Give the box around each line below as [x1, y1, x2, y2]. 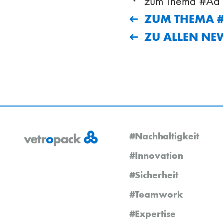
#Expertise [129, 207, 176, 220]
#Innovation [129, 149, 183, 161]
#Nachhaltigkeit [129, 129, 199, 142]
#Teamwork [129, 188, 183, 200]
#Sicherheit [129, 168, 178, 181]
